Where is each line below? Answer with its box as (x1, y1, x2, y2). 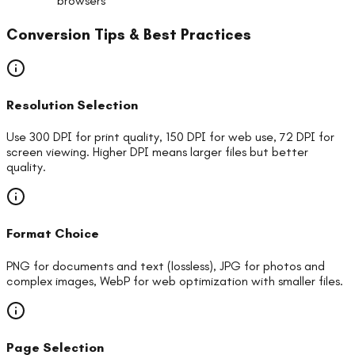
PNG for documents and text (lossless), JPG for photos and (6, 258, 325, 273)
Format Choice (6, 226, 99, 242)
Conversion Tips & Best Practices (6, 25, 251, 44)
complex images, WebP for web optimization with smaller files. (6, 273, 343, 288)
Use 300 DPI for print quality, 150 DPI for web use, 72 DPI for (6, 129, 334, 145)
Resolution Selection (6, 97, 138, 113)
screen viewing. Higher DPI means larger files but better (6, 144, 308, 160)
